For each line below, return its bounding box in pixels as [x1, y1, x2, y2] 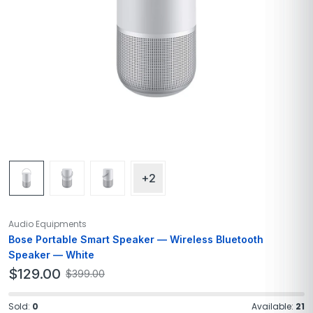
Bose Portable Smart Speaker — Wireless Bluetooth [8, 233, 263, 245]
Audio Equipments [8, 217, 87, 230]
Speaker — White [8, 248, 94, 261]
